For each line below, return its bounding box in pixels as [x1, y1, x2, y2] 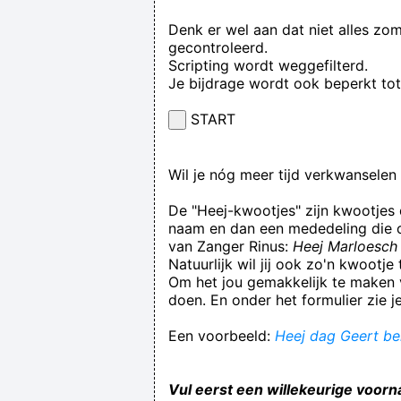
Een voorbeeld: [168, 326, 275, 345]
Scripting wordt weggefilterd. [168, 55, 368, 74]
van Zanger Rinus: [168, 236, 293, 255]
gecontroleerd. [168, 38, 268, 56]
